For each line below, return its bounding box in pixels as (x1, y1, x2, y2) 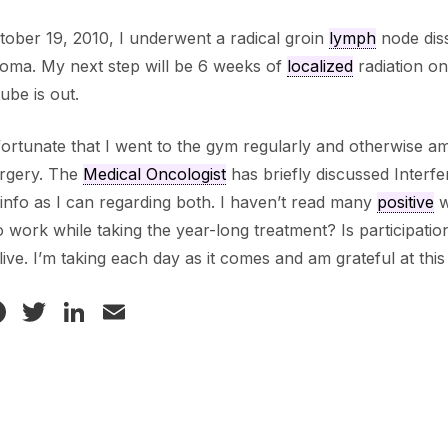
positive (376, 192, 434, 213)
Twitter (49, 292, 157, 332)
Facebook (9, 292, 159, 332)
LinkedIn (89, 292, 217, 332)
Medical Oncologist (82, 164, 226, 185)
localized (286, 56, 353, 77)
